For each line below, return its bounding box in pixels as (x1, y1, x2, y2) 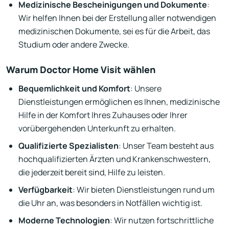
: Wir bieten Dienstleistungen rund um (73, 184, 215, 196)
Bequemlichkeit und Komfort (18, 83, 130, 95)
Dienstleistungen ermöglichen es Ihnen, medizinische (18, 96, 220, 108)
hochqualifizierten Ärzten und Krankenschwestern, (18, 153, 211, 165)
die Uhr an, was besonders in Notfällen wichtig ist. (18, 197, 202, 209)
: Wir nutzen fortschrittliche (110, 215, 214, 226)
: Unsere (130, 83, 162, 95)
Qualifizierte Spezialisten (18, 140, 119, 152)
